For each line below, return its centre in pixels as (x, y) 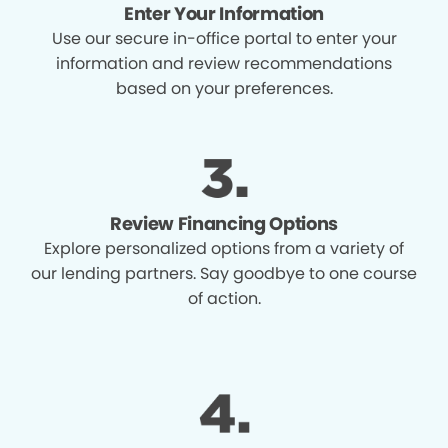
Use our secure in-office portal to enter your (224, 38)
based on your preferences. (224, 88)
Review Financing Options (224, 223)
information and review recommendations (224, 63)
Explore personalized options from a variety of (224, 248)
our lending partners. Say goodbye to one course (224, 273)
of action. (224, 298)
